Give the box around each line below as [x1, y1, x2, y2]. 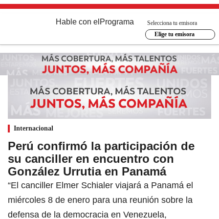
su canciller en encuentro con [8, 152, 174, 165]
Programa [100, 18, 134, 26]
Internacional [14, 124, 53, 132]
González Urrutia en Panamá [8, 164, 166, 178]
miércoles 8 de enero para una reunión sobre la [8, 195, 193, 205]
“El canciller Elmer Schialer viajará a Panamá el [8, 180, 193, 190]
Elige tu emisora [154, 31, 195, 38]
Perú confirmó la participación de [8, 139, 195, 153]
